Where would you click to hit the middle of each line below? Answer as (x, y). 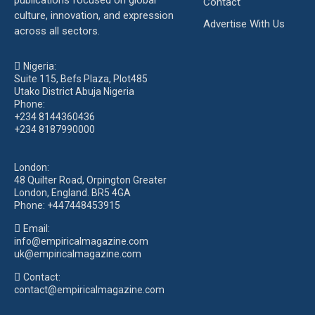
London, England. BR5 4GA (72, 193)
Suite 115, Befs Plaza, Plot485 (81, 79)
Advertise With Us (244, 24)
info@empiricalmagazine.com (81, 242)
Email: (37, 229)
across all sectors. (57, 31)
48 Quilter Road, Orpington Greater (90, 180)
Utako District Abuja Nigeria (74, 92)
